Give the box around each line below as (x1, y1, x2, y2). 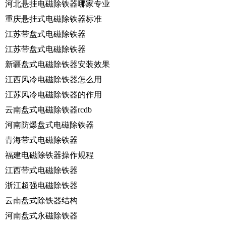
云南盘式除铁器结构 (5, 196, 78, 205)
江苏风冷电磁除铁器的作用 (5, 90, 102, 99)
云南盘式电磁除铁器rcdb (5, 105, 92, 114)
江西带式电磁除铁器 (5, 165, 78, 175)
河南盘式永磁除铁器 (5, 211, 78, 220)
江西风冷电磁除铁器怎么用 (5, 75, 102, 84)
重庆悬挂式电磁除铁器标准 (5, 14, 102, 23)
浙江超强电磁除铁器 (5, 181, 78, 190)
